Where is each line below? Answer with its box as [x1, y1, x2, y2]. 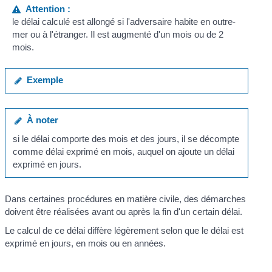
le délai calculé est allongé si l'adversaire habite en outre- [12, 16, 236, 27]
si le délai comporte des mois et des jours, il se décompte [12, 134, 239, 144]
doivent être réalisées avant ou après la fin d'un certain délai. [5, 206, 243, 217]
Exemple [21, 75, 63, 85]
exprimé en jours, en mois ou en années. [5, 238, 166, 248]
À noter [21, 114, 58, 125]
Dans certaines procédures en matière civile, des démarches [5, 193, 246, 204]
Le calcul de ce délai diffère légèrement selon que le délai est [5, 225, 244, 236]
